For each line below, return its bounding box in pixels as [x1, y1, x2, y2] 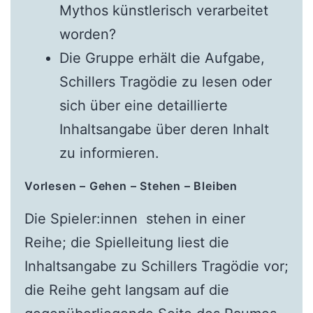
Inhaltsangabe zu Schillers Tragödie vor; [24, 258, 289, 275]
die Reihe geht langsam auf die [24, 282, 229, 299]
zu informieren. [59, 145, 159, 162]
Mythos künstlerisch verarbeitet [59, 2, 268, 20]
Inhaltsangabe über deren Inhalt [59, 121, 269, 138]
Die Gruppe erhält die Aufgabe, [59, 50, 265, 67]
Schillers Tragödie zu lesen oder [59, 73, 272, 91]
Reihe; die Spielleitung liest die [24, 234, 229, 252]
